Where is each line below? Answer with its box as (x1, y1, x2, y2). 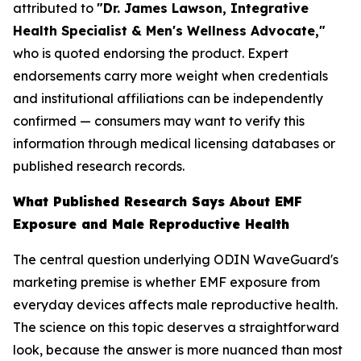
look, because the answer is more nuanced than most (13, 342, 342, 359)
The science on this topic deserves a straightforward (13, 319, 339, 336)
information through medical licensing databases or (13, 135, 335, 152)
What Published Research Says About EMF (13, 193, 302, 210)
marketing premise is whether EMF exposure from (13, 274, 320, 291)
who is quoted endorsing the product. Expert (13, 45, 288, 62)
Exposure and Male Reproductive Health (13, 216, 289, 233)
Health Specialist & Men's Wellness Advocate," (13, 23, 326, 39)
